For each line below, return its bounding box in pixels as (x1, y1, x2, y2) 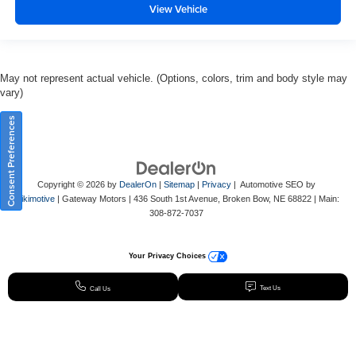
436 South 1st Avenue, (130, 193, 220, 203)
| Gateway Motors (54, 193, 126, 203)
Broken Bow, (219, 193, 271, 203)
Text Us (258, 284, 281, 292)
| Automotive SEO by (230, 179, 315, 189)
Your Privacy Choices (129, 252, 208, 261)
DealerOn (118, 179, 157, 189)
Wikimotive (13, 193, 55, 203)
